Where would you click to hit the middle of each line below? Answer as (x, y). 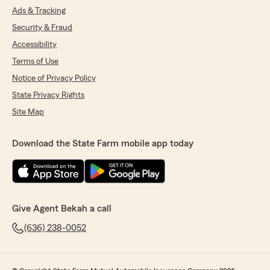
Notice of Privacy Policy (54, 79)
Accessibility (34, 45)
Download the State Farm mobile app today (103, 144)
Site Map (28, 112)
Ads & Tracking (39, 11)
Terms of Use (35, 62)
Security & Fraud (42, 28)
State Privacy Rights (48, 96)
